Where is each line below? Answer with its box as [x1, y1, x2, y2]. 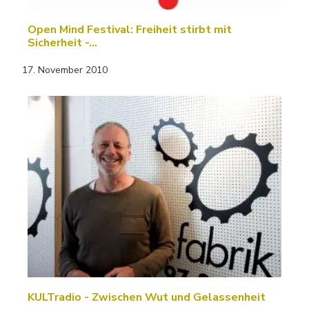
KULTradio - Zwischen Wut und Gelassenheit [28, 289, 266, 305]
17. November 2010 [22, 63, 108, 77]
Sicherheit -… [28, 35, 97, 51]
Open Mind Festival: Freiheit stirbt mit [28, 22, 232, 38]
